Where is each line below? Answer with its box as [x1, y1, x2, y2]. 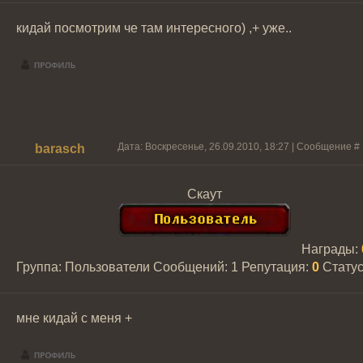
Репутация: [241, 260, 312, 274]
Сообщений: [153, 260, 231, 274]
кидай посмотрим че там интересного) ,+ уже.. [16, 21, 292, 35]
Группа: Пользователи [16, 260, 150, 274]
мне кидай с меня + [16, 311, 132, 325]
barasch [35, 142, 85, 156]
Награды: [301, 242, 361, 256]
